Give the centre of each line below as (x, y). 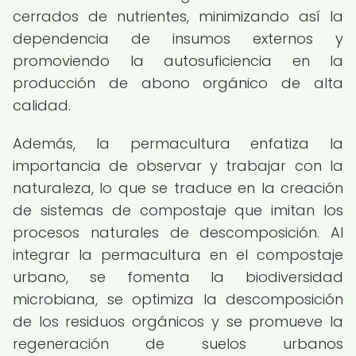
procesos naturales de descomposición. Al (178, 232)
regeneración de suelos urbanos (178, 344)
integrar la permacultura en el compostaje (178, 255)
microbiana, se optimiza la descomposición (178, 299)
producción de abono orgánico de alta (178, 83)
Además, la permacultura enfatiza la (178, 143)
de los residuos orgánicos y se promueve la (178, 321)
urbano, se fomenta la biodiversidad (178, 277)
